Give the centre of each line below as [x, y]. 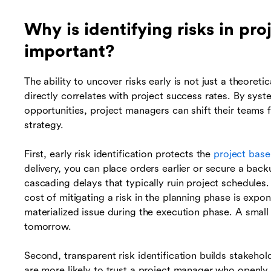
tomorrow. [48, 227]
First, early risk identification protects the [119, 154]
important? [69, 52]
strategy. [44, 125]
